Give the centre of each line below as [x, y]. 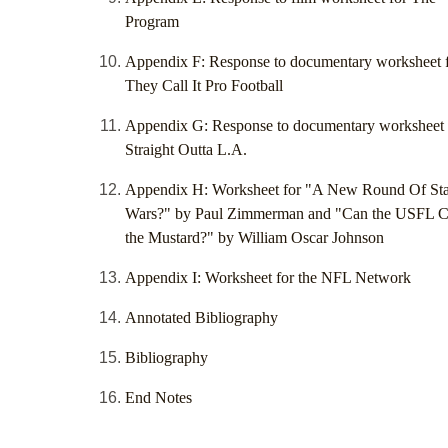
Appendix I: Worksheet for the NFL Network [268, 278]
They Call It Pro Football [204, 86]
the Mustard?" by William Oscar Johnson [254, 238]
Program [152, 22]
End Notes [158, 398]
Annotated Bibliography [201, 318]
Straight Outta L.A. [186, 150]
